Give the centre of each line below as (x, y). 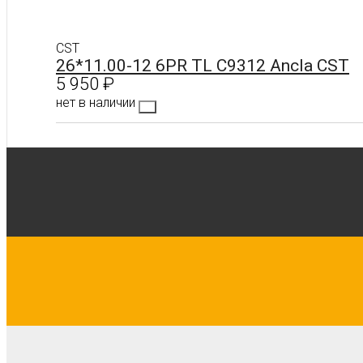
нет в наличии (97, 102)
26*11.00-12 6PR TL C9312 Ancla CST (203, 66)
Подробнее (141, 161)
